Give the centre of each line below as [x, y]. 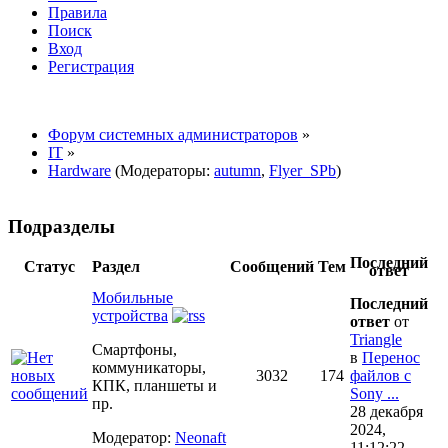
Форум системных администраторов [173, 134]
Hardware [79, 170]
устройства [130, 316]
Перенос [391, 358]
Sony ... [374, 394]
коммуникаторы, [149, 368]
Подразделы [61, 226]
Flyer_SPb [302, 170]
